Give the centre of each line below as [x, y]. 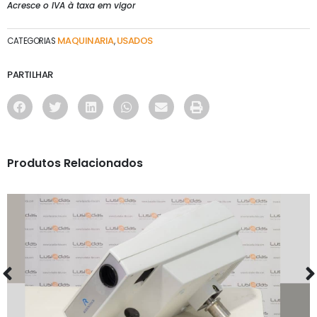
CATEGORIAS [31, 41]
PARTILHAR [30, 75]
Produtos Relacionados [75, 163]
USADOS [134, 40]
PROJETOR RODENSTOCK [158, 259]
